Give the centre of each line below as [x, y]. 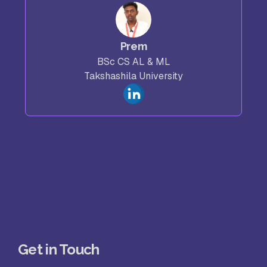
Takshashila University [133, 76]
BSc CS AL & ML [133, 61]
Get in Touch [59, 250]
